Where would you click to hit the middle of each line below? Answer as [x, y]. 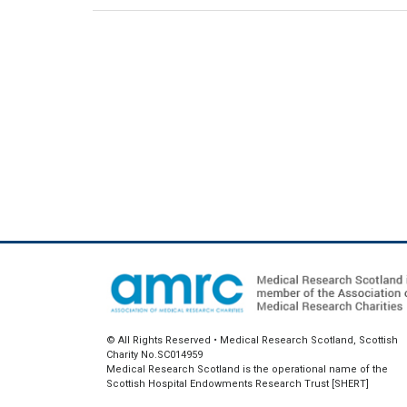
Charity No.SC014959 [154, 354]
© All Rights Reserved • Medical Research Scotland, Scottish [252, 340]
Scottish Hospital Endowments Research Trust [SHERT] [238, 383]
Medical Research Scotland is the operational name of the [247, 369]
